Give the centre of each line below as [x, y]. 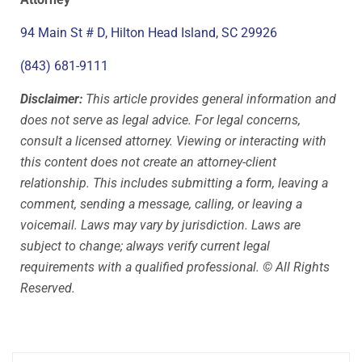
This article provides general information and [209, 99]
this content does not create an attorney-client [148, 162]
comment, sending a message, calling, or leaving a [161, 204]
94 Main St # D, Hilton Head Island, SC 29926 [149, 32]
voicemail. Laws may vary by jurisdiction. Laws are [160, 225]
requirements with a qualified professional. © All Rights [175, 267]
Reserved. [48, 288]
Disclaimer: [51, 99]
